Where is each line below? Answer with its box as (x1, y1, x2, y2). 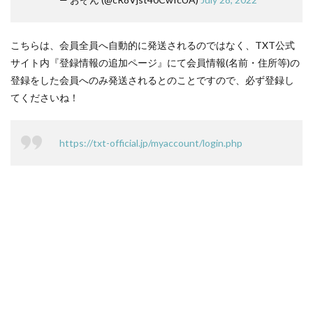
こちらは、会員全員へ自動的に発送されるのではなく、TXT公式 (10, 39, 295, 51)
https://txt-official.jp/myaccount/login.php (59, 137, 242, 149)
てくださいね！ (10, 92, 79, 103)
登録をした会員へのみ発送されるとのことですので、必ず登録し (10, 74, 294, 86)
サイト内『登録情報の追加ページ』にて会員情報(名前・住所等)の (10, 57, 300, 68)
